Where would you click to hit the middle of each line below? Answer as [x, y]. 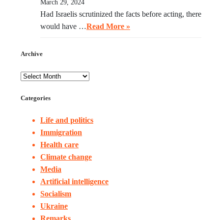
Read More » [108, 26]
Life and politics [67, 120]
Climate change [66, 157]
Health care [59, 145]
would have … [63, 26]
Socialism [56, 194]
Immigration [61, 133]
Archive [32, 54]
